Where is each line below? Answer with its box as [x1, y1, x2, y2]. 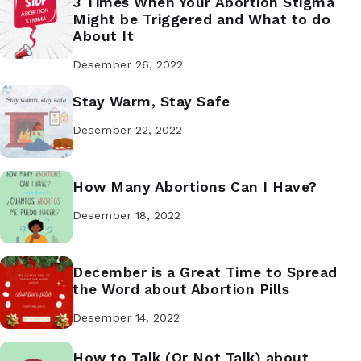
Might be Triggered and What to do [73, 10, 331, 27]
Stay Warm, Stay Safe [73, 93, 230, 110]
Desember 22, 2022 [73, 123, 182, 137]
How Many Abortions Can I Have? [73, 178, 317, 195]
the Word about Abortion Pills [73, 280, 290, 297]
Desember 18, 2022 [73, 209, 180, 222]
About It [73, 27, 135, 44]
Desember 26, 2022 [73, 57, 183, 71]
